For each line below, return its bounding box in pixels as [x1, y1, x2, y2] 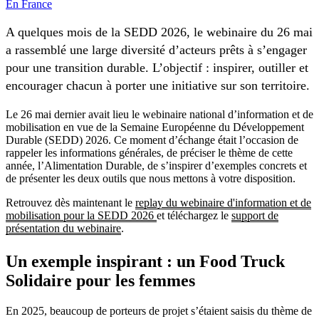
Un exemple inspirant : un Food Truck [6, 251, 285, 271]
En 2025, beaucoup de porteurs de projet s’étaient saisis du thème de [6, 304, 312, 317]
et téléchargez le [157, 209, 231, 221]
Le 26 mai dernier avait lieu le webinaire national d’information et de [6, 108, 313, 120]
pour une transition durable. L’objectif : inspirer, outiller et [6, 61, 308, 75]
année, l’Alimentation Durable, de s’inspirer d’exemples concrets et [6, 159, 307, 172]
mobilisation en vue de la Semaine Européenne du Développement [6, 120, 304, 133]
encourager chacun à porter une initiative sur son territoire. [6, 78, 310, 93]
